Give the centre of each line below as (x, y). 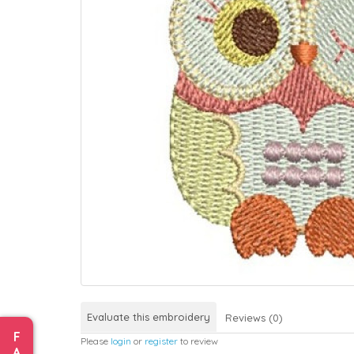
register (161, 341)
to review (198, 341)
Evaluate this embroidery (149, 316)
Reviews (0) (254, 317)
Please (96, 341)
